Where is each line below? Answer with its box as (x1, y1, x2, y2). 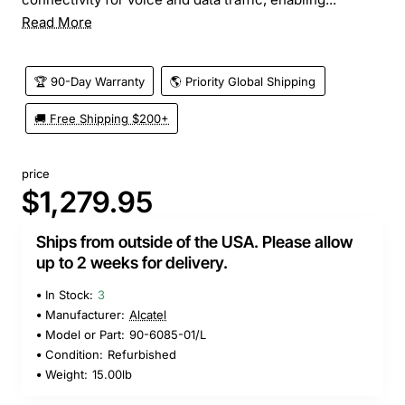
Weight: (45, 367, 88, 382)
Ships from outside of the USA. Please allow (36, 232, 353, 252)
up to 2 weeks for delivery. (36, 253, 228, 273)
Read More (22, 13, 92, 31)
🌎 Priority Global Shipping (170, 73, 316, 89)
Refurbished (108, 347, 176, 363)
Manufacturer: (45, 307, 125, 323)
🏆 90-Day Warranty (34, 73, 146, 89)
